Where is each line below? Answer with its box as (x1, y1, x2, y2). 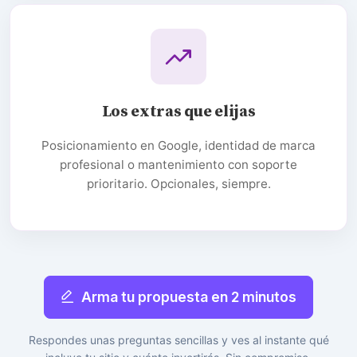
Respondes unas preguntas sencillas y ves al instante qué (28, 332, 329, 347)
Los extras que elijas (101, 101, 256, 122)
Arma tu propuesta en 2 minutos (81, 288, 296, 305)
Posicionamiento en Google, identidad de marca (41, 137, 316, 153)
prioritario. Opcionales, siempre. (86, 175, 271, 191)
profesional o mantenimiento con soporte (60, 156, 297, 172)
